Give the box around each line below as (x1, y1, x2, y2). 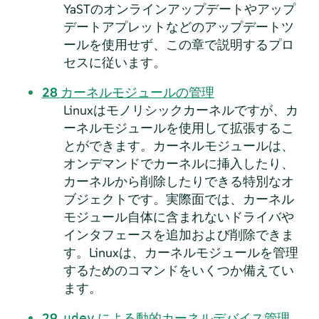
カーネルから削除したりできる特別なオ (63, 172, 294, 189)
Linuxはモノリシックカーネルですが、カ (63, 101, 298, 118)
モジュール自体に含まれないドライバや (63, 208, 294, 225)
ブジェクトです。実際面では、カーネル (63, 190, 294, 207)
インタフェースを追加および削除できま (63, 226, 294, 243)
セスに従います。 (63, 53, 166, 70)
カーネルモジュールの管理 (60, 83, 214, 100)
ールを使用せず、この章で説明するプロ (63, 36, 294, 53)
